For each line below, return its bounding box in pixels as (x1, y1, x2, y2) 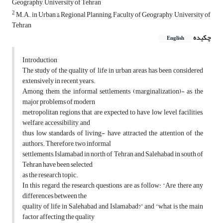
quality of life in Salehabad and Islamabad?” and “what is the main (22, 200, 203, 214)
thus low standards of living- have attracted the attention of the (22, 126, 203, 140)
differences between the (22, 189, 87, 203)
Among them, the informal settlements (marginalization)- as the (22, 85, 203, 99)
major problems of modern (22, 95, 95, 109)
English (167, 33, 184, 44)
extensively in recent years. (22, 74, 96, 88)
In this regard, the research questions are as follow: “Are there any (22, 179, 203, 193)
